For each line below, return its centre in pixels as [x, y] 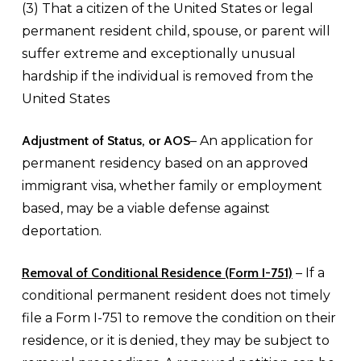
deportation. [61, 231]
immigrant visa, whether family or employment [172, 186]
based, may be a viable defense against [145, 208]
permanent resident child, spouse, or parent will [176, 31]
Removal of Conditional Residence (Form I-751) [157, 273]
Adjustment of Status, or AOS [106, 141]
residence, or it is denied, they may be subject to [175, 340]
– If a [308, 273]
